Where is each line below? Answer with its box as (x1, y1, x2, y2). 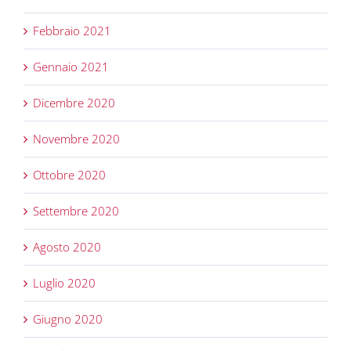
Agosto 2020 (33, 239, 101, 255)
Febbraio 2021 (33, 23, 111, 39)
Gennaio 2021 (33, 59, 109, 75)
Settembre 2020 (33, 203, 119, 219)
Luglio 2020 (33, 275, 96, 291)
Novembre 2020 (33, 131, 120, 147)
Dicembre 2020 (33, 95, 115, 111)
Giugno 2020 (33, 311, 103, 327)
